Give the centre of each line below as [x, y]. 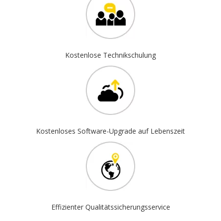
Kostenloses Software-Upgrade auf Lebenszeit [110, 131]
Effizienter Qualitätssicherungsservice [110, 207]
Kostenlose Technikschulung [110, 55]
